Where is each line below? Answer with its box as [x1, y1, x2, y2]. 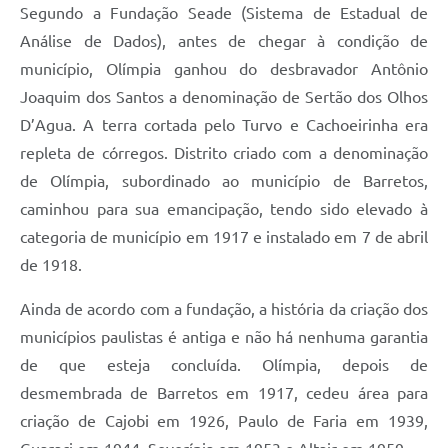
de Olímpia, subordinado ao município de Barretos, [20, 171, 428, 190]
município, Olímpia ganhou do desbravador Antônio [20, 59, 428, 78]
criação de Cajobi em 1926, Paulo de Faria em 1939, [20, 411, 428, 430]
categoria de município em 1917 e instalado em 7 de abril [20, 227, 428, 246]
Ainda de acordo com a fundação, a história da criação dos [20, 299, 428, 318]
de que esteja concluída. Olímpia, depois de [20, 355, 428, 374]
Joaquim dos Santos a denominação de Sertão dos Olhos [20, 87, 428, 106]
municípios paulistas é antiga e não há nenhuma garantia [20, 327, 428, 346]
